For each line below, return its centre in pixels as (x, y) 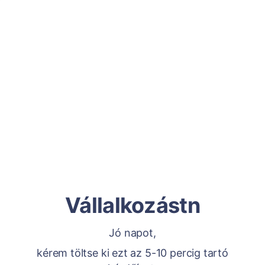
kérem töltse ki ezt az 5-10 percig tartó (132, 253)
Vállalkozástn (132, 205)
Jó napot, (132, 233)
